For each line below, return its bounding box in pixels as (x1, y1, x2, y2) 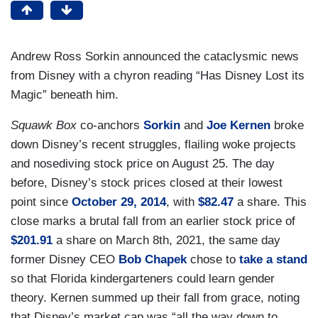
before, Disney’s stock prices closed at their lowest (11, 175, 283, 190)
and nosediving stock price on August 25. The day (11, 156, 275, 170)
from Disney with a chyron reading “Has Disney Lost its (11, 68, 305, 82)
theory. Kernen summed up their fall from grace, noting (11, 290, 300, 305)
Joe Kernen (207, 118, 270, 132)
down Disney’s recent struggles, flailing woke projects (11, 137, 296, 151)
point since (11, 194, 72, 209)
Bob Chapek (119, 252, 187, 266)
